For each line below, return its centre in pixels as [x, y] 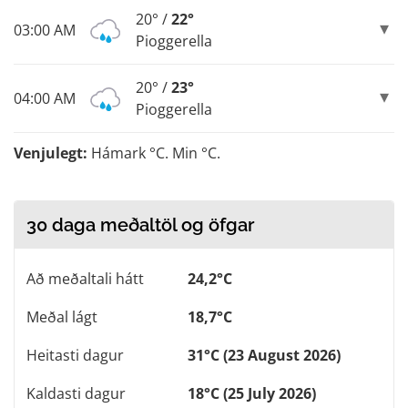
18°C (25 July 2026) [252, 394]
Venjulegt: [51, 153]
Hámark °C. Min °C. [154, 153]
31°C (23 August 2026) [264, 356]
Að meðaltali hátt [85, 279]
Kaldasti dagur [76, 394]
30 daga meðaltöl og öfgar [140, 225]
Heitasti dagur [75, 356]
